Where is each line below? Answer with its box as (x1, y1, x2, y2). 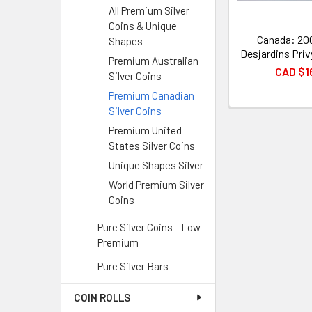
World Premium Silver (109, 178, 204, 191)
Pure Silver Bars (97, 260, 169, 272)
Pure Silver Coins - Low (97, 221, 201, 233)
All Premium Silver (109, 4, 189, 17)
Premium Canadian (109, 89, 194, 102)
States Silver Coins (109, 139, 195, 152)
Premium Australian (109, 54, 198, 67)
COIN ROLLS (74, 291, 130, 304)
